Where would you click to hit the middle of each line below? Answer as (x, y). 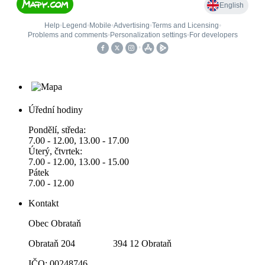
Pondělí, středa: (57, 130)
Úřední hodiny (56, 109)
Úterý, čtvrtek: (55, 151)
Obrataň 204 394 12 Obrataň (100, 243)
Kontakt (43, 203)
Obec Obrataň (55, 223)
